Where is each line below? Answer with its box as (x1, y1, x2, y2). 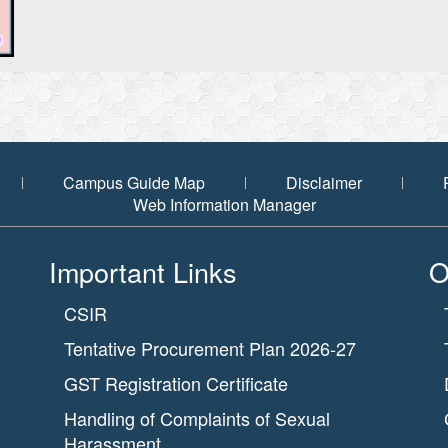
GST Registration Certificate (64, 370, 288, 396)
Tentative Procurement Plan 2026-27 (64, 335, 356, 361)
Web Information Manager (132, 193, 316, 216)
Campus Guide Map (63, 171, 205, 194)
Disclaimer (286, 171, 362, 194)
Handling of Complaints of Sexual (64, 405, 330, 431)
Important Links (49, 252, 237, 291)
